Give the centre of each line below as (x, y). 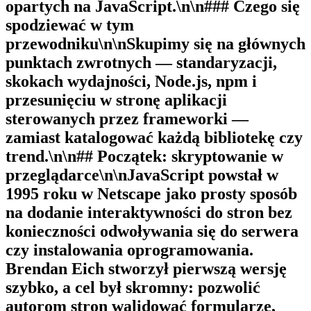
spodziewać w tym (70, 25)
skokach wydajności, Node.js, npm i (131, 81)
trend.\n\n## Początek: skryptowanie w (144, 156)
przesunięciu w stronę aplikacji (116, 100)
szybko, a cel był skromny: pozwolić (133, 287)
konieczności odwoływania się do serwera (152, 231)
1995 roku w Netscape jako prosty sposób (151, 193)
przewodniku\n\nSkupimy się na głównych (155, 43)
